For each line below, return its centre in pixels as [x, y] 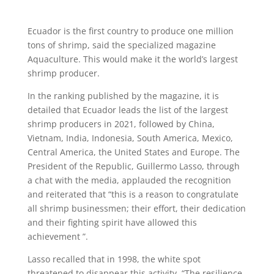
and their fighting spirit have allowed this [112, 223]
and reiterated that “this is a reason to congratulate [133, 194]
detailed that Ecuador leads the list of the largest [128, 110]
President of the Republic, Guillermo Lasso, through [133, 166]
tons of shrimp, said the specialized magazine [121, 45]
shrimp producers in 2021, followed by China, [121, 124]
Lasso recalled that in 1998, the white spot [114, 259]
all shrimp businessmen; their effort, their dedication [136, 209]
